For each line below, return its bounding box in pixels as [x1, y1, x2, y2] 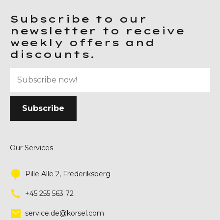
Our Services [10, 143, 53, 152]
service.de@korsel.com [25, 209, 104, 218]
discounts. [10, 48, 96, 60]
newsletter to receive [10, 25, 185, 37]
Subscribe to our [10, 13, 147, 25]
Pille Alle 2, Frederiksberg [25, 169, 110, 178]
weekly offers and [10, 36, 155, 49]
